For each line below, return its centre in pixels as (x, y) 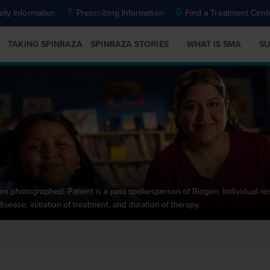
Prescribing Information (120, 13)
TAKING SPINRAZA (45, 44)
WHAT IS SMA (214, 44)
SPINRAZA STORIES (130, 44)
